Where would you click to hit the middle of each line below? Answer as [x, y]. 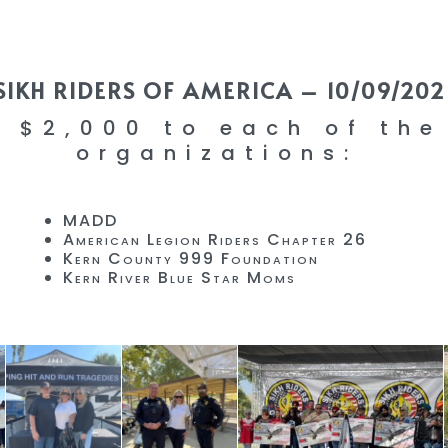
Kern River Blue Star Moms [179, 277]
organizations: [224, 152]
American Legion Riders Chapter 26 [215, 239]
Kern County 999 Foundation [191, 258]
